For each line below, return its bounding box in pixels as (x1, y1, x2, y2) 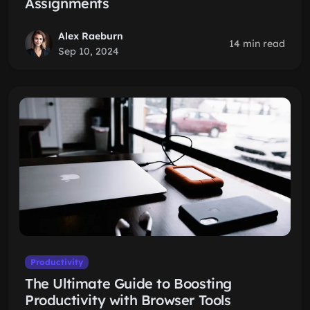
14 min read (229, 37, 285, 50)
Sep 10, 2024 (58, 45, 119, 57)
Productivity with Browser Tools (25, 291, 231, 309)
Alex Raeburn (58, 30, 123, 42)
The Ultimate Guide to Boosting (25, 275, 232, 292)
